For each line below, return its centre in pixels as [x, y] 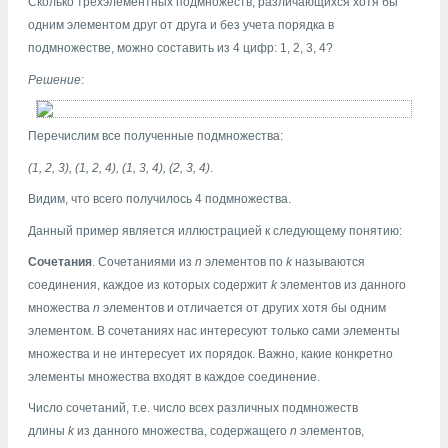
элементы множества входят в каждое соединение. [174, 377]
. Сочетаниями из [143, 262]
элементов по [244, 262]
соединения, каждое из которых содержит [149, 285]
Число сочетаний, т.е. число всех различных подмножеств [193, 408]
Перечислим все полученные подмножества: [155, 136]
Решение [54, 79]
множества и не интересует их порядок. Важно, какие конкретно [210, 354]
